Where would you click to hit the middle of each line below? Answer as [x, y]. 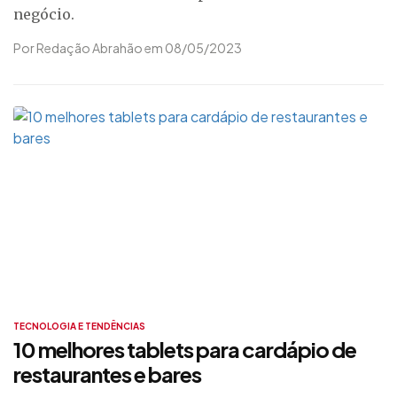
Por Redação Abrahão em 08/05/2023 [128, 48]
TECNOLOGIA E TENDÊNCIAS [79, 326]
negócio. [44, 14]
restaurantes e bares [107, 374]
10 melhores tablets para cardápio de [185, 349]
